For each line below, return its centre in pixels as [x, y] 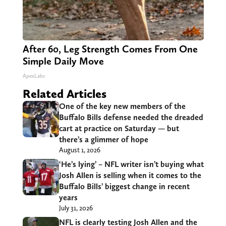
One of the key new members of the [122, 106]
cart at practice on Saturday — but [119, 128]
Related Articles [64, 93]
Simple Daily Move [63, 61]
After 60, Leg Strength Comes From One [110, 49]
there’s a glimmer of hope [103, 139]
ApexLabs [34, 76]
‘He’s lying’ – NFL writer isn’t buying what [131, 164]
